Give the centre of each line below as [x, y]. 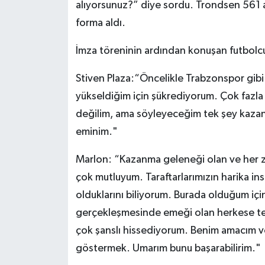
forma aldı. [100, 23]
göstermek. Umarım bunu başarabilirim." [168, 248]
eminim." [96, 132]
